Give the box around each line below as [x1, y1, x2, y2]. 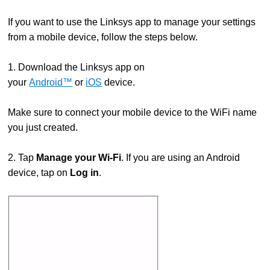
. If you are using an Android [121, 152, 240, 163]
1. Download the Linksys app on [8, 62, 145, 72]
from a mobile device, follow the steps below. [8, 32, 203, 42]
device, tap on [8, 168, 71, 178]
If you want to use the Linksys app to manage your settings [8, 17, 256, 27]
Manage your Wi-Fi [36, 152, 122, 163]
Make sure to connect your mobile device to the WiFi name [8, 107, 257, 118]
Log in [70, 168, 99, 178]
